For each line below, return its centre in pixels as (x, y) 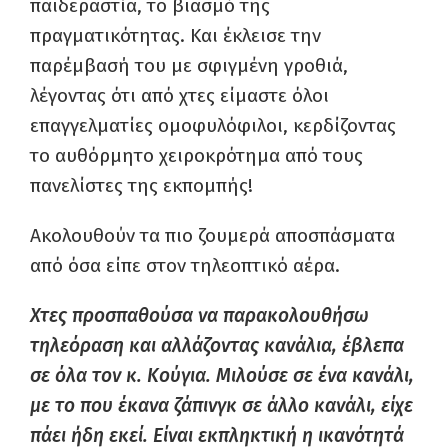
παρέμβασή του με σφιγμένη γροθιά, (189, 65)
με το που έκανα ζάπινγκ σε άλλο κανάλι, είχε (221, 405)
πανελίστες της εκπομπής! (141, 185)
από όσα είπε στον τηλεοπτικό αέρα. (185, 265)
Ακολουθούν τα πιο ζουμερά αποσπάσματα (212, 235)
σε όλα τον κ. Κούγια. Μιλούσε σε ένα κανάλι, (222, 375)
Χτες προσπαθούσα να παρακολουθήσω (199, 315)
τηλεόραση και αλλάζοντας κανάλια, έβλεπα (217, 345)
